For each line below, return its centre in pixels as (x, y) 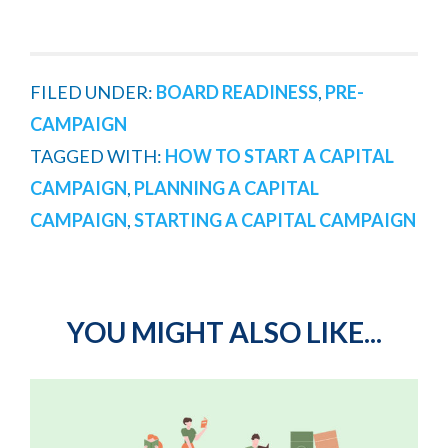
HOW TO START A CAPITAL (279, 155)
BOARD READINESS (237, 91)
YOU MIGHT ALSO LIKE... (224, 331)
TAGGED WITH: (97, 155)
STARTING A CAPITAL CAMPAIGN (275, 219)
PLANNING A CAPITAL (226, 187)
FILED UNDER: (93, 91)
